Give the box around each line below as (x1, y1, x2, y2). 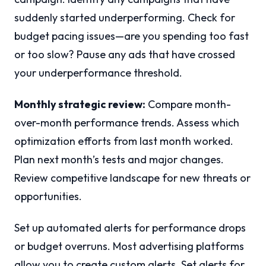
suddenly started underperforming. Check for (14, 11, 235, 25)
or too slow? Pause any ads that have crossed (14, 47, 235, 62)
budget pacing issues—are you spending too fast (14, 29, 249, 43)
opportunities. (14, 189, 82, 204)
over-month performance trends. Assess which (14, 116, 239, 130)
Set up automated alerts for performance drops (14, 221, 246, 235)
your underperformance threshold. (14, 66, 182, 80)
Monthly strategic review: (14, 97, 145, 112)
